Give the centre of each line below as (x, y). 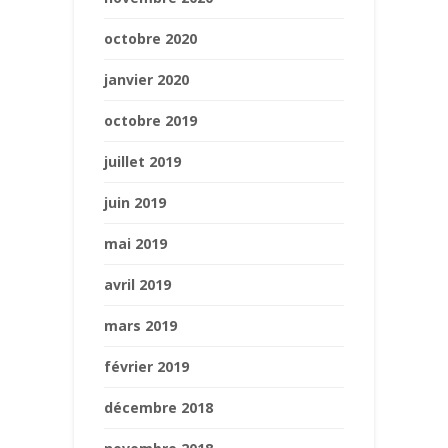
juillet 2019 (142, 161)
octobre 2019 (150, 120)
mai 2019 (135, 243)
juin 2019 (135, 202)
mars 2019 (140, 325)
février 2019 (146, 366)
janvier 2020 (146, 79)
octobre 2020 (150, 38)
